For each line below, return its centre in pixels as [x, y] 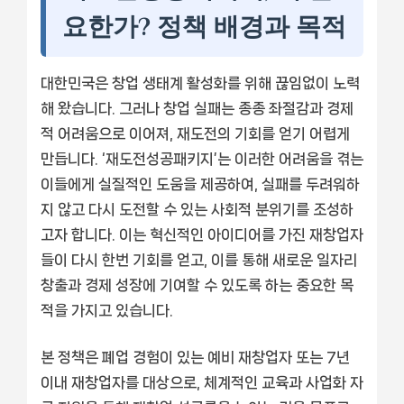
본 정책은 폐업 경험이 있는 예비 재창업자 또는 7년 [195, 357]
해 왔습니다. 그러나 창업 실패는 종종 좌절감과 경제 [197, 108]
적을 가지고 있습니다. [107, 310]
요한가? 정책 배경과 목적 [204, 26]
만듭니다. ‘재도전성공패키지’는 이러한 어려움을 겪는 [202, 158]
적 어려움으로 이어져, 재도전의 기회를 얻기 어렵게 [195, 133]
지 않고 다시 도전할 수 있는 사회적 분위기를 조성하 [197, 209]
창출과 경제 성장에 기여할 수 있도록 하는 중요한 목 [197, 285]
